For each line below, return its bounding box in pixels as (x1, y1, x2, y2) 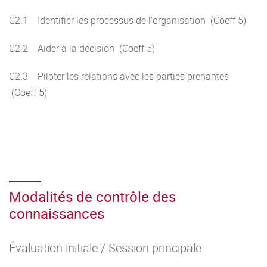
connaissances (9, 204, 104, 223)
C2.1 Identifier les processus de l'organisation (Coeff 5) (9, 14, 249, 27)
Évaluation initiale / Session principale (9, 240, 201, 256)
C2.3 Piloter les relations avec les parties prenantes (9, 70, 229, 83)
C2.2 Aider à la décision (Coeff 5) (9, 42, 155, 55)
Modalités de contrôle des (9, 187, 176, 206)
